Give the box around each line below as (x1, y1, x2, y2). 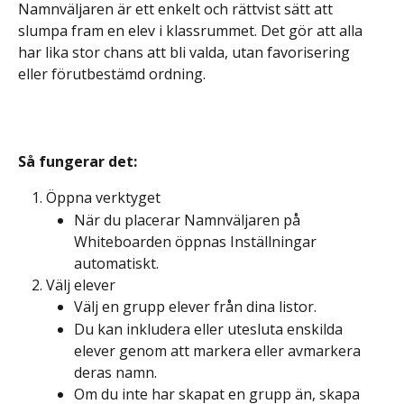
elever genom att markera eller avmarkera (74, 340, 364, 361)
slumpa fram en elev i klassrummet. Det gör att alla (18, 21, 366, 41)
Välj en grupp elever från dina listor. (74, 297, 317, 317)
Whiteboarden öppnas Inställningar (74, 231, 320, 252)
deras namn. (74, 362, 157, 382)
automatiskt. (74, 252, 159, 273)
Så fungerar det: (18, 151, 137, 171)
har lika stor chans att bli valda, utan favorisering (18, 42, 353, 62)
